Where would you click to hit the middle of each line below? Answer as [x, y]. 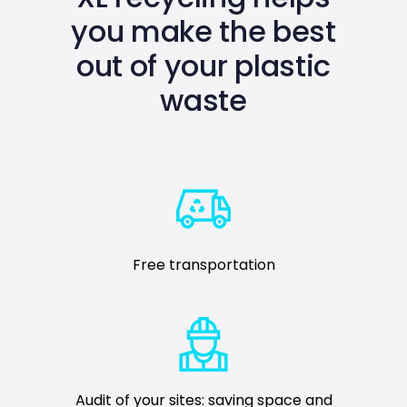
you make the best [203, 31]
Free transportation [203, 264]
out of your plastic [203, 65]
